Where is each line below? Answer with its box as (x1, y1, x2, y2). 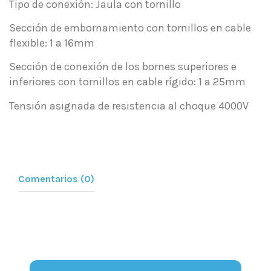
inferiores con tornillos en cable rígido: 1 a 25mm (9, 75, 246, 89)
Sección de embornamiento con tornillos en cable (9, 21, 251, 34)
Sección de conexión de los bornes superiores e (9, 60, 237, 74)
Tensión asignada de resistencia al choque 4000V (9, 99, 249, 113)
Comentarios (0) (18, 172, 94, 184)
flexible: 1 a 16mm (9, 36, 94, 50)
